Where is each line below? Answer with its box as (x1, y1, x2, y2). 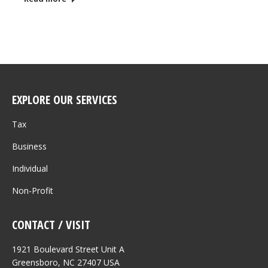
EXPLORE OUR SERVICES (12, 91, 117, 108)
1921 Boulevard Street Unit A (12, 243, 124, 255)
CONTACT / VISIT (12, 216, 90, 233)
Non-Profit (12, 184, 53, 196)
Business (12, 140, 47, 152)
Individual (12, 162, 48, 174)
